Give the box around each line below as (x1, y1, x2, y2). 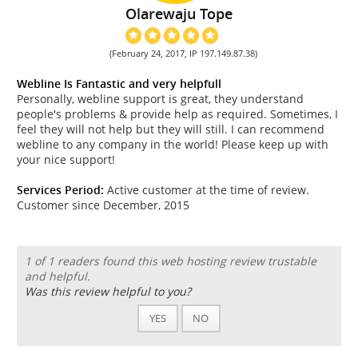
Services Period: (17, 181, 104, 197)
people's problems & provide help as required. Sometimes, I (17, 105, 338, 121)
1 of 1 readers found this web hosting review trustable (24, 253, 316, 269)
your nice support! (17, 151, 115, 167)
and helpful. (24, 268, 90, 284)
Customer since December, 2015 (17, 197, 189, 213)
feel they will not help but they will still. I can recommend (17, 121, 324, 137)
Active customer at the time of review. (104, 181, 309, 197)
